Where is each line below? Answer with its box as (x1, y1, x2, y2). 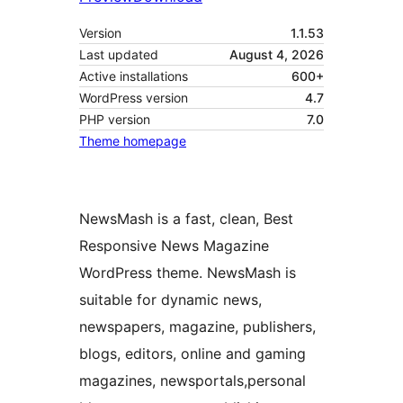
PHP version (79, 112, 150, 128)
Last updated (79, 47, 158, 63)
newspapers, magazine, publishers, (79, 318, 316, 336)
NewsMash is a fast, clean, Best (79, 210, 293, 228)
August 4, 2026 (229, 47, 324, 63)
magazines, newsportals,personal (79, 372, 306, 390)
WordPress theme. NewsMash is (79, 264, 296, 282)
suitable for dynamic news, (79, 291, 262, 309)
